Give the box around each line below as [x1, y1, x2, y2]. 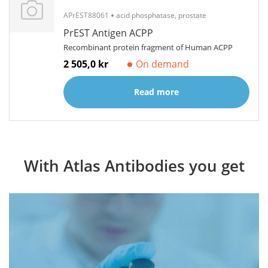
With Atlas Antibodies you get [23, 155, 245, 176]
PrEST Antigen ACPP [63, 26, 153, 39]
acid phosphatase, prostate [116, 10, 206, 20]
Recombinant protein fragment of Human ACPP [63, 42, 233, 53]
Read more [134, 86, 179, 98]
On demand [136, 57, 189, 71]
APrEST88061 [63, 10, 109, 20]
